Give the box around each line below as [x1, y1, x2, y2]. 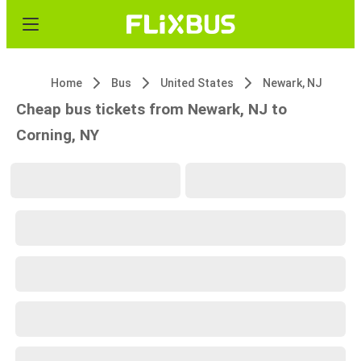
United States [160, 77, 234, 89]
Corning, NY [16, 126, 99, 144]
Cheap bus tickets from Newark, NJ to [16, 100, 287, 118]
